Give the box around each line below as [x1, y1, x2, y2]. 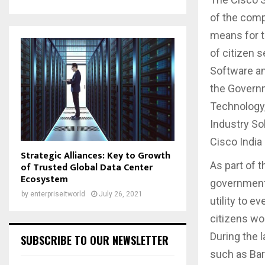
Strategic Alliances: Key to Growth [21, 147, 170, 164]
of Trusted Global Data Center [21, 159, 153, 176]
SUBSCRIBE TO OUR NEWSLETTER [21, 232, 169, 248]
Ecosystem [21, 171, 68, 188]
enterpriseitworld [30, 189, 85, 198]
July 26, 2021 [99, 189, 143, 198]
